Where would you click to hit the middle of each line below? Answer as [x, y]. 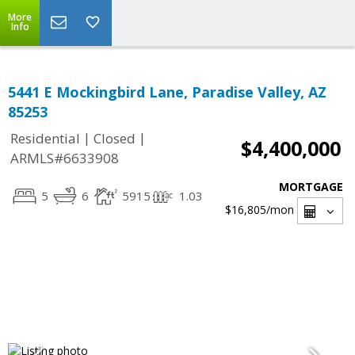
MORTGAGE [311, 187]
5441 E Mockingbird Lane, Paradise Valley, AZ [167, 92]
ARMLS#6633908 [65, 158]
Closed [115, 139]
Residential [45, 139]
